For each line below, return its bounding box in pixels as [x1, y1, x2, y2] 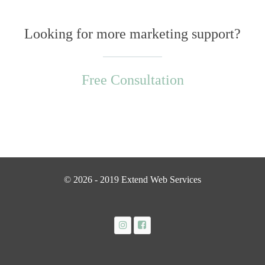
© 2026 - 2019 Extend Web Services [64, 174, 201, 185]
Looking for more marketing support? [24, 26, 241, 42]
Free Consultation [81, 72, 184, 88]
